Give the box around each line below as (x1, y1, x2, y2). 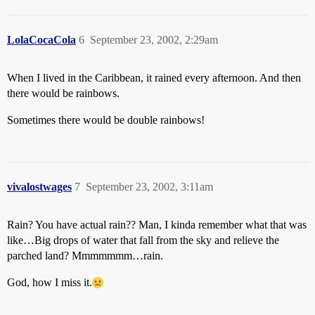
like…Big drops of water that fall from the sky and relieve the (7, 234, 279, 246)
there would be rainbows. (7, 87, 120, 99)
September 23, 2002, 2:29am (90, 34, 218, 46)
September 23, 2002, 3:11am (86, 181, 213, 193)
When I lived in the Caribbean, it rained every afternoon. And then (7, 72, 301, 84)
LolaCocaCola (7, 34, 76, 46)
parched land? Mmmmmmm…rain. (7, 250, 163, 262)
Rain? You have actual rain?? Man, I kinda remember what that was (7, 219, 307, 231)
